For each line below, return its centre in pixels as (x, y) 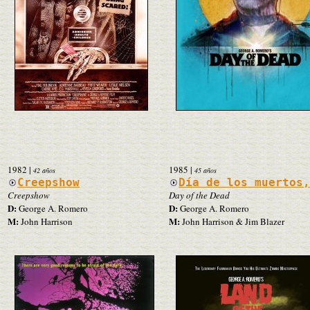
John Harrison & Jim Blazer (232, 221)
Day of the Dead (199, 195)
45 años (206, 170)
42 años (44, 170)
